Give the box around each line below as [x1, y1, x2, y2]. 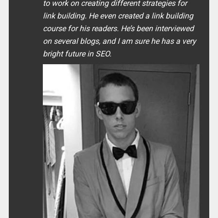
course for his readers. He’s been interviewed [42, 23, 194, 33]
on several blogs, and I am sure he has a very [42, 36, 196, 46]
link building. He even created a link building [42, 11, 193, 20]
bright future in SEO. [42, 49, 111, 58]
